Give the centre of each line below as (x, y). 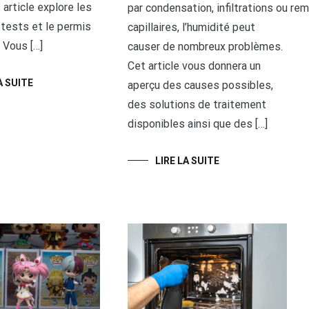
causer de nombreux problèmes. (206, 46)
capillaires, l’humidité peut (192, 27)
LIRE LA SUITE (188, 160)
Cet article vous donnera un (195, 66)
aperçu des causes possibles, (201, 85)
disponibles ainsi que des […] (198, 123)
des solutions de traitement (197, 104)
